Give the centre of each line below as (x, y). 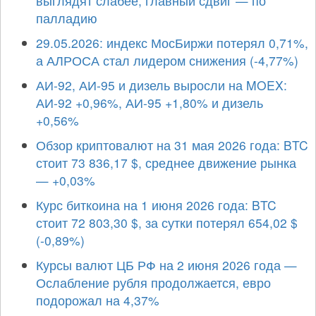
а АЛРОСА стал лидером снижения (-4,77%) (167, 60)
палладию (67, 18)
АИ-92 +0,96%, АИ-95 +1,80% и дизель (150, 102)
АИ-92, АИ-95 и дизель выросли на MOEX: (162, 85)
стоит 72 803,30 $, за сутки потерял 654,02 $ (167, 222)
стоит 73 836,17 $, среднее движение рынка (166, 162)
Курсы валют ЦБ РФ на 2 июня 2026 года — (166, 265)
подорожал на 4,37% (98, 300)
